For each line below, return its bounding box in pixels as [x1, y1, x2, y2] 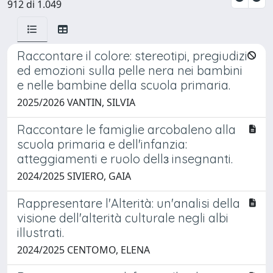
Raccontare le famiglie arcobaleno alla [17, 121, 236, 137]
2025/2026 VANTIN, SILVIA [17, 95, 135, 109]
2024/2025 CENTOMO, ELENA [17, 243, 150, 257]
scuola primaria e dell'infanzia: [17, 136, 187, 152]
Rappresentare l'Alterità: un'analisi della [17, 195, 240, 211]
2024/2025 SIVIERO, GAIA [17, 169, 131, 183]
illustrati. [17, 224, 64, 240]
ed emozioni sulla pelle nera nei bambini [17, 62, 243, 78]
